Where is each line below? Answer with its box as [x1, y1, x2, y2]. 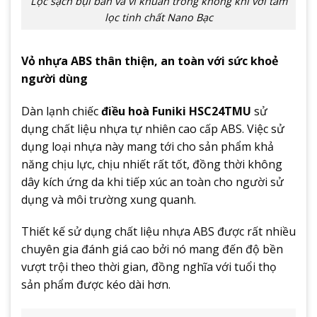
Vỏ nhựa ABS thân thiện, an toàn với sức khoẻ [21, 52, 278, 69]
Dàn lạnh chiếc [21, 103, 101, 119]
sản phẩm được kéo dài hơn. [21, 277, 171, 293]
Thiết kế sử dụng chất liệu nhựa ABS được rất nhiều [21, 224, 296, 240]
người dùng [21, 70, 91, 86]
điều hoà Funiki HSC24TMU [101, 103, 251, 119]
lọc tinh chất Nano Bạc [104, 11, 213, 25]
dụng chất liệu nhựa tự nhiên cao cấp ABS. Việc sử [21, 120, 284, 137]
